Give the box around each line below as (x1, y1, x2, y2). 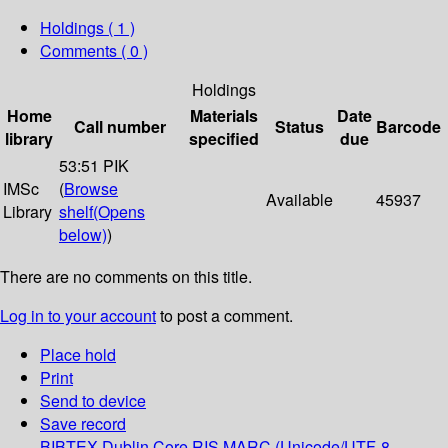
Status (275, 115, 324, 139)
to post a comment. (156, 304, 293, 328)
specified (188, 127, 259, 151)
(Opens (93, 200, 145, 224)
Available (266, 188, 333, 212)
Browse (64, 177, 118, 201)
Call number (74, 115, 166, 139)
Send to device (40, 389, 146, 413)
